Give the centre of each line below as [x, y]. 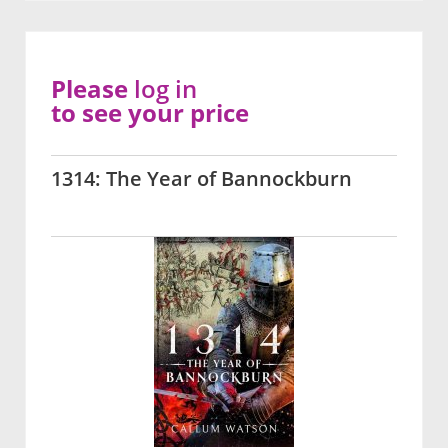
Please [92, 89]
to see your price [150, 113]
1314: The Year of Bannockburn [201, 179]
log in [165, 89]
